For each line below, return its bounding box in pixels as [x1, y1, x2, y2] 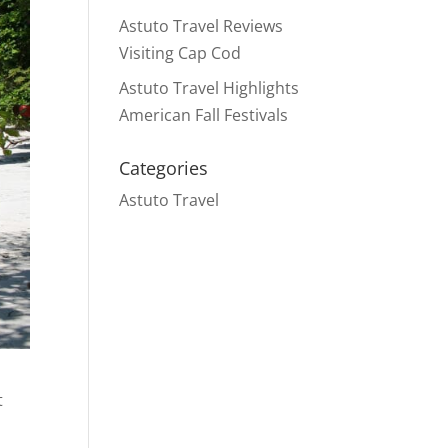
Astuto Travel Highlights [119, 77, 300, 99]
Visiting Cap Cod [119, 42, 242, 64]
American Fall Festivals [119, 104, 289, 126]
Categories [119, 156, 209, 180]
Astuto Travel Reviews [119, 15, 284, 37]
